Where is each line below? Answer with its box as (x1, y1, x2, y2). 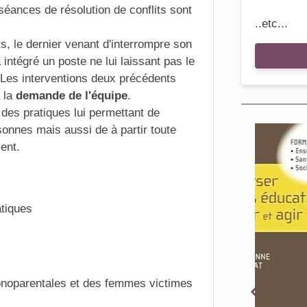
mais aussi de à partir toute (33, 123, 176, 136)
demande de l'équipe (16, 89, 127, 102)
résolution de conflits (60, 3, 167, 16)
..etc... (255, 17, 288, 30)
